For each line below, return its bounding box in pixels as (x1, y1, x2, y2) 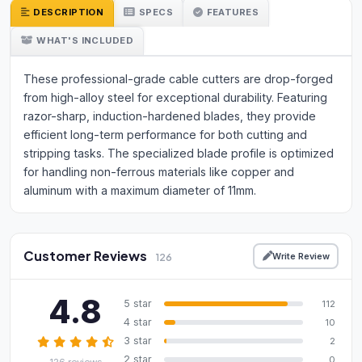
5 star (124, 297, 152, 310)
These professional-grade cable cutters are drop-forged (23, 72, 333, 86)
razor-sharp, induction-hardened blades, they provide (23, 109, 316, 124)
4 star (124, 316, 152, 329)
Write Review (271, 250, 330, 262)
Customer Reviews (23, 247, 149, 265)
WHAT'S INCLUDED (36, 35, 134, 47)
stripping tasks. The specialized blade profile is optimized (23, 146, 334, 161)
